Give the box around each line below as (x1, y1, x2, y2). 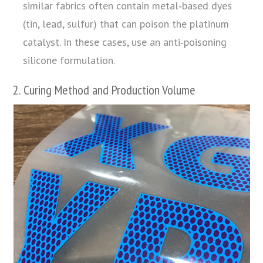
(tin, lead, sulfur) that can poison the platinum (23, 16, 230, 31)
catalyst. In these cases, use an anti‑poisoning (23, 35, 227, 49)
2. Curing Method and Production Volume (13, 81, 196, 98)
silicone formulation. (23, 53, 116, 67)
